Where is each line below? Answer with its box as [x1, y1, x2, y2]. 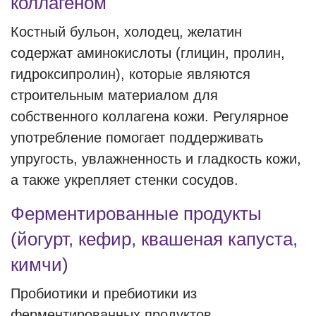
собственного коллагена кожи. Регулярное [11, 109, 288, 124]
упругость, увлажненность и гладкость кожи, [11, 151, 301, 166]
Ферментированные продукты [11, 203, 262, 224]
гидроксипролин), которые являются [11, 66, 250, 82]
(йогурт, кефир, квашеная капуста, [11, 229, 298, 250]
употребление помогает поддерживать [11, 130, 263, 145]
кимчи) [11, 254, 68, 275]
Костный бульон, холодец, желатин [11, 24, 242, 39]
